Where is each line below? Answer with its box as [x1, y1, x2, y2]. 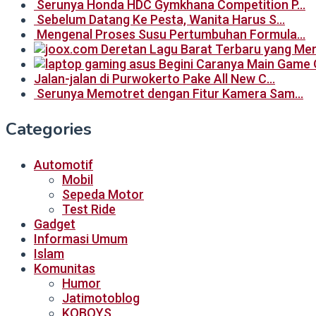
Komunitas [34, 260, 95, 276]
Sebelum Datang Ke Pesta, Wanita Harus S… [37, 11, 285, 27]
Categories [6, 117, 92, 140]
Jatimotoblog [62, 290, 140, 305]
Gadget [34, 216, 75, 231]
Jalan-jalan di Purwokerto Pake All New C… [34, 71, 275, 86]
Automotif [34, 157, 93, 172]
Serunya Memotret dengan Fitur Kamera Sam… [37, 85, 303, 101]
